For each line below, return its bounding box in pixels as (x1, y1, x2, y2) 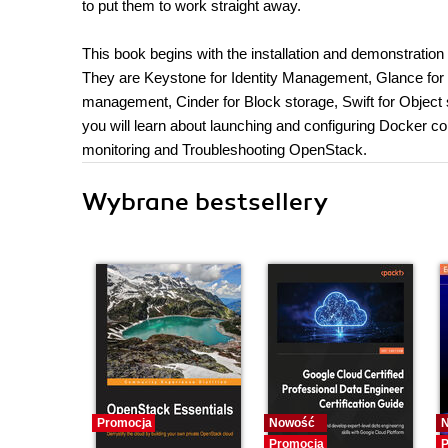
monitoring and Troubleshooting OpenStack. (82, 141, 367, 158)
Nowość (269, 416, 315, 430)
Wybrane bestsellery (82, 187, 328, 217)
